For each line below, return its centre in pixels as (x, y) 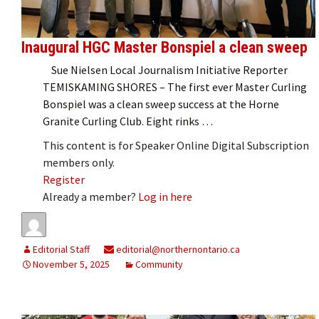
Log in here (165, 196)
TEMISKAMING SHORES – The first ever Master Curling (175, 87)
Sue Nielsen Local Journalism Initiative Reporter (165, 69)
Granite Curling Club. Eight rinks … (128, 121)
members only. (79, 162)
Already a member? (90, 196)
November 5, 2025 (71, 264)
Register (64, 179)
